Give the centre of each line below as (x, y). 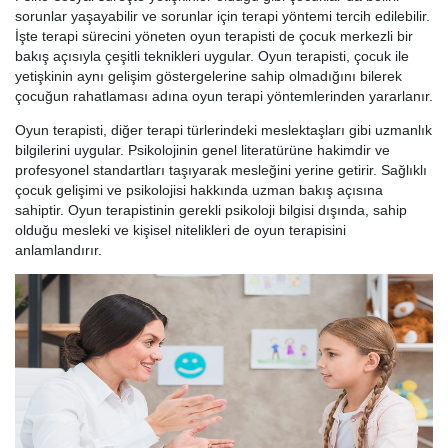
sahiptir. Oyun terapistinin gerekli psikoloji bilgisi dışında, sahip (211, 210)
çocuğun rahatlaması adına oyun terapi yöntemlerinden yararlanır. (224, 96)
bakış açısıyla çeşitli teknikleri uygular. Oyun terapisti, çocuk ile (212, 56)
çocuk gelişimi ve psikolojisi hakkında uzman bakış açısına (199, 190)
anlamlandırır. (58, 250)
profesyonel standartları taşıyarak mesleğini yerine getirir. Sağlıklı (221, 170)
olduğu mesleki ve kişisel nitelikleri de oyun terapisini (180, 230)
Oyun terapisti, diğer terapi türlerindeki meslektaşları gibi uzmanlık (223, 130)
